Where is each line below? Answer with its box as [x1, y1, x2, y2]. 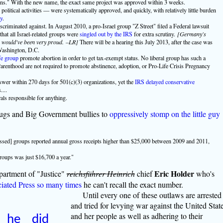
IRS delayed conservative [134, 77, 195, 86]
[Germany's [177, 29, 206, 38]
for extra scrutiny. [132, 29, 177, 38]
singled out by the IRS [79, 29, 132, 38]
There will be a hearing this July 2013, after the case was [78, 37, 213, 46]
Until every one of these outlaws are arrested [82, 189, 222, 200]
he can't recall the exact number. [81, 179, 183, 190]
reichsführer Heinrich [66, 168, 135, 179]
